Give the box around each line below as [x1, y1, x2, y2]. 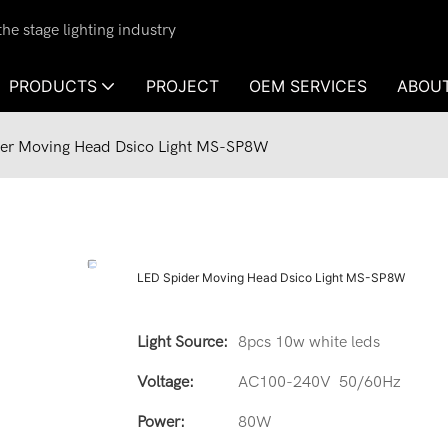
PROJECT [146, 76, 219, 96]
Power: [137, 412, 185, 431]
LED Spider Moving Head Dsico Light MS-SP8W [137, 269, 405, 285]
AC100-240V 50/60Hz [238, 372, 401, 391]
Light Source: [137, 332, 228, 351]
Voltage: [137, 372, 194, 391]
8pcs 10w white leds [238, 332, 380, 351]
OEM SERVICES [249, 76, 367, 96]
